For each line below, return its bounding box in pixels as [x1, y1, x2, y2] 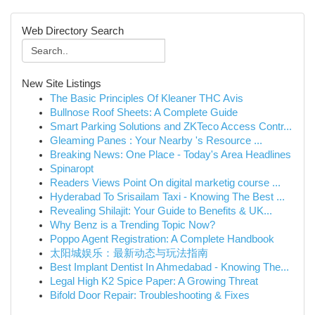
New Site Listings [22, 78, 101, 89]
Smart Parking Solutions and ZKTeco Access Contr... [50, 121, 292, 132]
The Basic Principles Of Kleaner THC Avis [50, 93, 243, 104]
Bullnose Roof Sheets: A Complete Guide [50, 107, 238, 118]
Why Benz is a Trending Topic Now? [50, 219, 215, 231]
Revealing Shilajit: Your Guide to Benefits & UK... [50, 205, 272, 217]
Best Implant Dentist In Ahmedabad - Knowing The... [50, 262, 289, 273]
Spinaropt [50, 163, 94, 174]
